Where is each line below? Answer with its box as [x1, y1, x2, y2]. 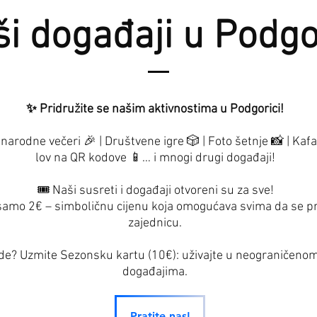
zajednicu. [128, 216, 182, 231]
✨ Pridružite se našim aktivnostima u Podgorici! [26, 102, 284, 117]
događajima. [122, 265, 188, 279]
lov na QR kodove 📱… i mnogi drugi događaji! [35, 151, 275, 166]
